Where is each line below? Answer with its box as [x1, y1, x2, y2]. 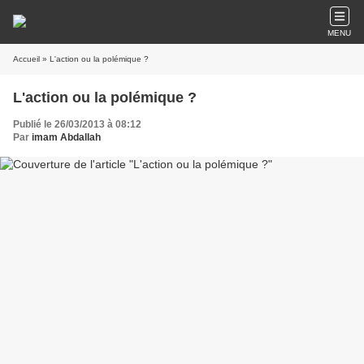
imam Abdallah [32, 132, 101, 143]
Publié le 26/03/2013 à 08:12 [13, 119, 141, 130]
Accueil [13, 54, 40, 63]
